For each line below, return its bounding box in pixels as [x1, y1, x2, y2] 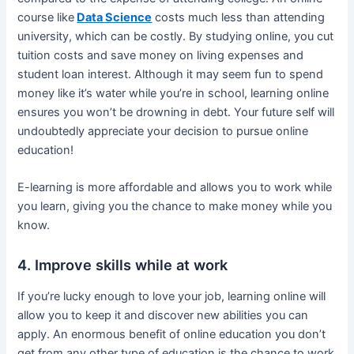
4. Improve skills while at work [17, 256, 228, 274]
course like [17, 9, 75, 24]
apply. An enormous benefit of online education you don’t [17, 326, 326, 341]
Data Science [77, 9, 153, 24]
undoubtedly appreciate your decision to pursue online [17, 123, 309, 138]
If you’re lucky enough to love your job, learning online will [17, 288, 326, 303]
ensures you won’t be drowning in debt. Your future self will [17, 104, 335, 119]
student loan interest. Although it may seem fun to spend [17, 66, 324, 81]
